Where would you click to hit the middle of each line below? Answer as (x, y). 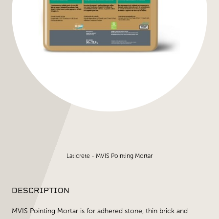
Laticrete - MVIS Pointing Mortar (109, 156)
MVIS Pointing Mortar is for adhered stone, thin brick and (100, 211)
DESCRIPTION (41, 190)
